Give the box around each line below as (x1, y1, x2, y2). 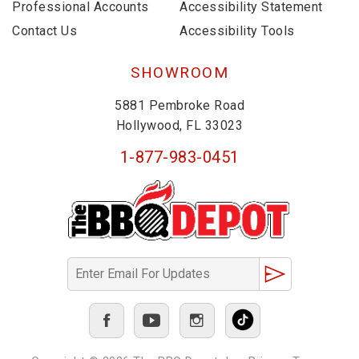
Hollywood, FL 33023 (115, 117, 244, 133)
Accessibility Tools (179, 23, 295, 39)
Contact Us (12, 23, 77, 39)
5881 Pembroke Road (115, 97, 244, 113)
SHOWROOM (131, 63, 228, 82)
